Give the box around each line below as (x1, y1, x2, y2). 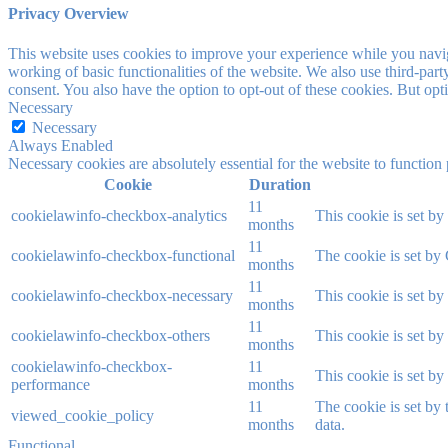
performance (11, 375, 90, 393)
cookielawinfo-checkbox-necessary (11, 286, 233, 304)
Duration (248, 175, 311, 193)
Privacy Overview (8, 5, 129, 23)
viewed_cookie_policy (11, 406, 154, 424)
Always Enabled (8, 136, 113, 154)
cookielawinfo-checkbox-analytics (11, 206, 227, 224)
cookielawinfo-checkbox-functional (11, 246, 235, 264)
